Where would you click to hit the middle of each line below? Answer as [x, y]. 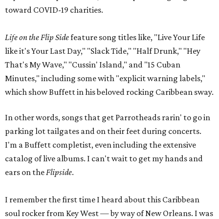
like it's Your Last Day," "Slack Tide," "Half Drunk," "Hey [103, 51]
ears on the [25, 172]
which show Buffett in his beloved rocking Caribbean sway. [109, 92]
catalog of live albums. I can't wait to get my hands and [104, 158]
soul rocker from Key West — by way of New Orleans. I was [109, 213]
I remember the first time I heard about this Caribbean [102, 199]
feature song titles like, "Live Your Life [137, 37]
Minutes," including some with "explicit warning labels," [105, 78]
